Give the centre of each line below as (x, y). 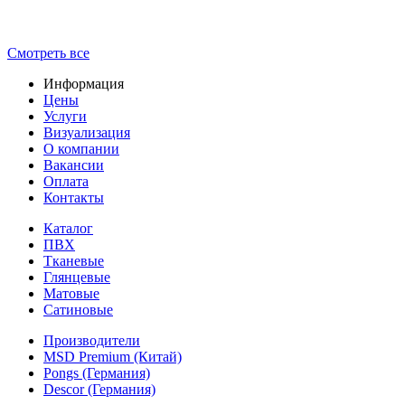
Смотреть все (48, 53)
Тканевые (74, 261)
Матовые (71, 294)
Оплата (66, 182)
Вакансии (74, 165)
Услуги (65, 117)
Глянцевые (77, 278)
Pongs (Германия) (97, 373)
